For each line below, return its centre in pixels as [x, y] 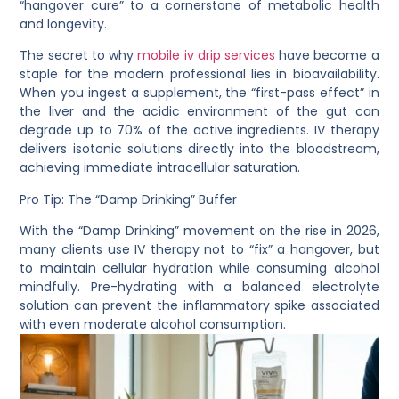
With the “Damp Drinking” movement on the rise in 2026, [199, 231]
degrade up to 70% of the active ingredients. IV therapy [199, 130]
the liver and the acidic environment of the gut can [199, 112]
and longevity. [64, 24]
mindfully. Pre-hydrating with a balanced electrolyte [199, 287]
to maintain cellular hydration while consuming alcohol [199, 269]
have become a [327, 56]
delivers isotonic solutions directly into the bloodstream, [199, 149]
